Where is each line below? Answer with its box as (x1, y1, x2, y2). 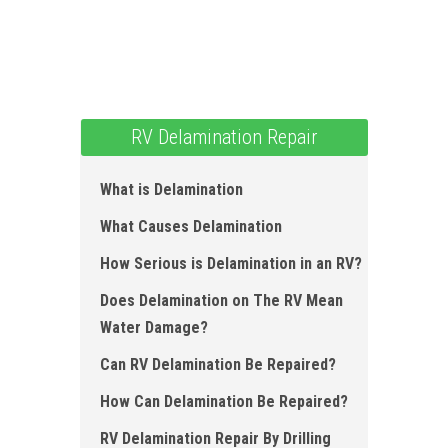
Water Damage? (100, 318, 208, 338)
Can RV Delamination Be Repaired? (100, 355, 336, 375)
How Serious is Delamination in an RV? (100, 254, 362, 274)
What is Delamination (100, 180, 243, 200)
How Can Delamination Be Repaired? (100, 392, 348, 412)
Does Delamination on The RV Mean (100, 291, 343, 311)
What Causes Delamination (100, 217, 282, 237)
